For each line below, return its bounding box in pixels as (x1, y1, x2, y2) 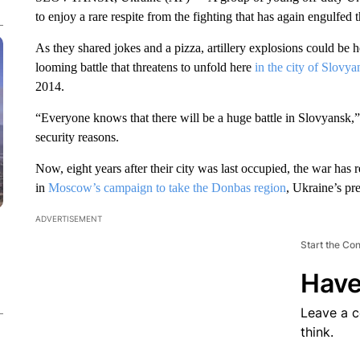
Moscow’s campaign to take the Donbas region (47, 181, 286, 194)
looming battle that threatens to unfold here (35, 60, 255, 74)
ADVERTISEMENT (35, 214, 102, 223)
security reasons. (35, 130, 119, 144)
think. (300, 324, 333, 340)
